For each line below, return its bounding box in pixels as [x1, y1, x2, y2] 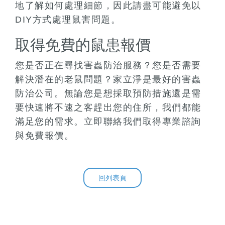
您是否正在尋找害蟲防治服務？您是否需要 [15, 60, 201, 71]
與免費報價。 [15, 131, 74, 141]
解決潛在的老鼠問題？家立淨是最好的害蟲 [15, 74, 201, 85]
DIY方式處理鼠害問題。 [15, 15, 121, 25]
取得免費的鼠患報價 [15, 37, 151, 54]
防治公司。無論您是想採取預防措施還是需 [15, 88, 201, 99]
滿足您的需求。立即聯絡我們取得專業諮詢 [15, 117, 201, 127]
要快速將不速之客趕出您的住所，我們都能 [15, 102, 201, 113]
